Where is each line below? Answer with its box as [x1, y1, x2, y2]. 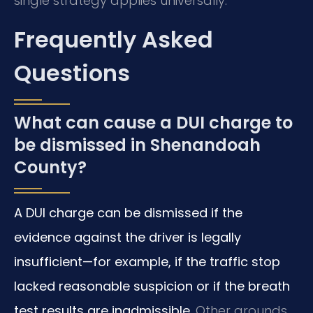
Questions [14, 57, 130, 89]
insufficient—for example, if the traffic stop [14, 252, 280, 270]
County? [14, 155, 87, 179]
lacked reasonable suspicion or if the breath [14, 277, 290, 295]
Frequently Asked [14, 23, 213, 55]
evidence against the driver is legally [14, 228, 241, 246]
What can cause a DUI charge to [14, 110, 293, 134]
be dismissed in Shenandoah [14, 133, 261, 156]
